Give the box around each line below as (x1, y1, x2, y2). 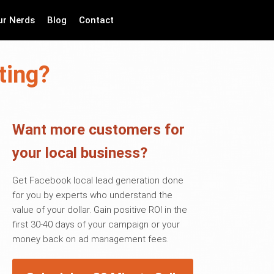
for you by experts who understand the (12, 190, 172, 201)
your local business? (12, 144, 147, 161)
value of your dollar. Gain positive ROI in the (12, 204, 187, 215)
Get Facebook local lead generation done (12, 175, 183, 186)
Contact (79, 15, 114, 26)
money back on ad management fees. (12, 234, 169, 245)
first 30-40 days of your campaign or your (12, 219, 180, 230)
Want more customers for (12, 121, 185, 138)
